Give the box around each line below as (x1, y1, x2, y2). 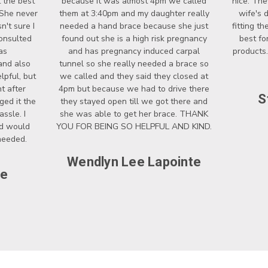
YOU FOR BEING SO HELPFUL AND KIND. (56, 120, 212, 132)
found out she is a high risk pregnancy (61, 32, 207, 44)
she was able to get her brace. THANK (60, 108, 208, 120)
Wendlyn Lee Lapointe (67, 154, 201, 169)
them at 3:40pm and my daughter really (59, 7, 209, 19)
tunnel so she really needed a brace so (59, 57, 209, 69)
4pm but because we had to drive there (59, 83, 209, 95)
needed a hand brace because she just (60, 20, 208, 32)
